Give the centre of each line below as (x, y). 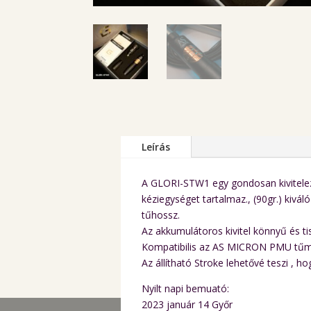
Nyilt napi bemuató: (186, 288)
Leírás (156, 146)
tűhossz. (161, 215)
